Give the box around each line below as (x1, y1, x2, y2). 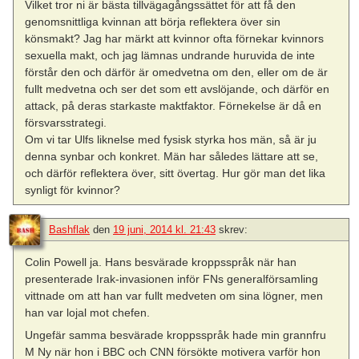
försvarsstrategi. (25, 115, 107, 129)
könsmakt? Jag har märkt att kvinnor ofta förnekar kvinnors (25, 31, 325, 45)
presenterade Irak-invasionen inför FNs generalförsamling (25, 272, 319, 286)
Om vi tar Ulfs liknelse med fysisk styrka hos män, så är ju (25, 132, 317, 146)
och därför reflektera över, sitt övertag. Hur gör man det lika (25, 166, 326, 179)
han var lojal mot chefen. (25, 306, 151, 320)
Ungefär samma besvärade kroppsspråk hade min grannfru (25, 329, 327, 342)
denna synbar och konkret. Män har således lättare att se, (25, 149, 319, 163)
